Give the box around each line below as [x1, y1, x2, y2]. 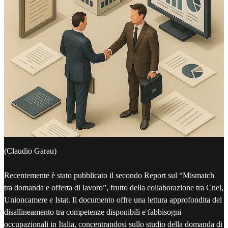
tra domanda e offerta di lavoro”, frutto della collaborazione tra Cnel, [4, 183, 223, 192]
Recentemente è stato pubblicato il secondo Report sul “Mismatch [4, 171, 214, 180]
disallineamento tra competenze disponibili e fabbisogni [4, 208, 181, 217]
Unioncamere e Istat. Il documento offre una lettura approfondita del [4, 195, 222, 205]
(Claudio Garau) [4, 147, 56, 156]
